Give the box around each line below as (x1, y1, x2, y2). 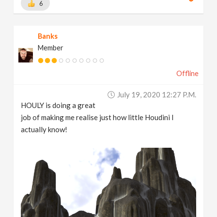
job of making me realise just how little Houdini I (21, 113, 174, 122)
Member (38, 44, 64, 52)
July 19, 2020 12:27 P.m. (117, 90, 196, 99)
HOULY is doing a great (21, 101, 96, 110)
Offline (176, 69, 199, 78)
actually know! (21, 125, 68, 134)
